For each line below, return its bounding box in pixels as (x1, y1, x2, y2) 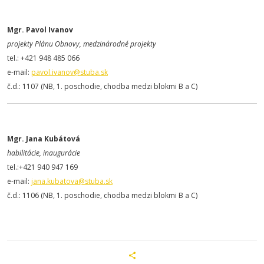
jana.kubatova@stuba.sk (31, 176, 113, 186)
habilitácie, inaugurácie (7, 148, 80, 158)
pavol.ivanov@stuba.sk (31, 67, 108, 77)
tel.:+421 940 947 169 (7, 162, 78, 172)
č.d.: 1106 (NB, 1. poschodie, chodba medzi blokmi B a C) (7, 190, 197, 200)
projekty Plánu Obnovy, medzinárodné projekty (7, 39, 156, 49)
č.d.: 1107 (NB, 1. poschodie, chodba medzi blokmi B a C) (7, 81, 197, 91)
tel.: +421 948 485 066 (7, 53, 80, 63)
